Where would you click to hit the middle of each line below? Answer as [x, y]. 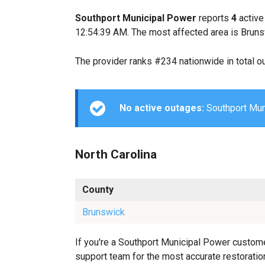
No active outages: [162, 108]
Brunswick [104, 212]
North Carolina [116, 154]
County [98, 190]
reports [214, 18]
